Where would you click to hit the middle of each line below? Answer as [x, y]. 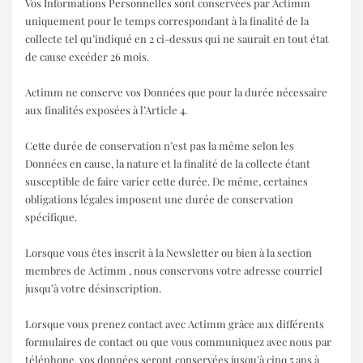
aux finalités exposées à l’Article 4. [107, 109]
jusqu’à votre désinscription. [94, 288]
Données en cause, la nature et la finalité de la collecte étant [168, 163]
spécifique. [51, 216]
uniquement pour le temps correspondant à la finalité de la [167, 20]
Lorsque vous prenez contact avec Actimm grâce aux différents [175, 323]
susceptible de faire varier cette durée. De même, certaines [167, 181]
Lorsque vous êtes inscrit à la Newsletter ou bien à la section [169, 252]
